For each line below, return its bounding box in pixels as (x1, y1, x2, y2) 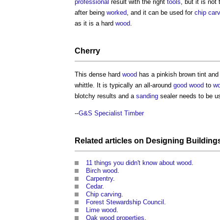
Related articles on (75, 137, 146, 145)
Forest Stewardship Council (86, 198, 164, 206)
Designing (146, 137, 184, 145)
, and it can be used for (127, 9, 194, 17)
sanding (136, 92, 158, 100)
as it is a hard (75, 20, 115, 27)
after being (75, 9, 107, 17)
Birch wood (86, 167, 117, 175)
